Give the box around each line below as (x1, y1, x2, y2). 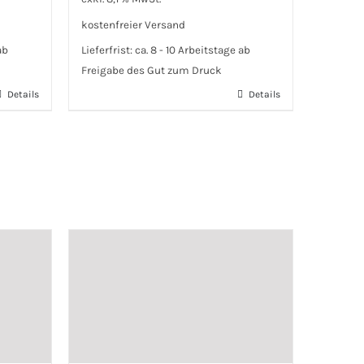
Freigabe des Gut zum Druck (80, 64, 222, 77)
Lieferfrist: (80, 44, 135, 57)
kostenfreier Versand (80, 18, 185, 31)
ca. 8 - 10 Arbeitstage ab (134, 44, 250, 57)
